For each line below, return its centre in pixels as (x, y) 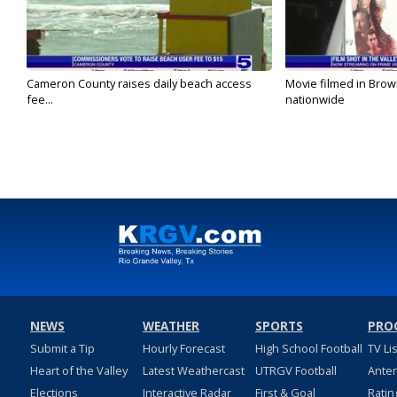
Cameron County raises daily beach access (139, 84)
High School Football (308, 349)
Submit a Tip (62, 349)
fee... (40, 100)
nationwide (315, 100)
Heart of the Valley (78, 371)
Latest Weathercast (193, 371)
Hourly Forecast (183, 349)
